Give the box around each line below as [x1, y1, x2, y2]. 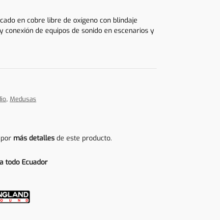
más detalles [13, 134, 55, 143]
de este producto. [54, 134, 112, 143]
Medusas [9, 95, 36, 104]
